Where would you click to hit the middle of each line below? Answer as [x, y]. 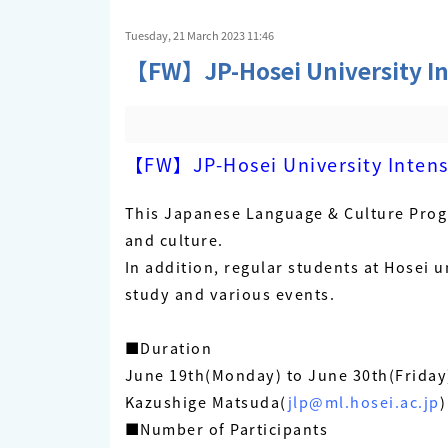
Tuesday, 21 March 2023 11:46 [199, 35]
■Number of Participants [226, 429]
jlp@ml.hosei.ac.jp [363, 402]
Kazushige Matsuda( [206, 402]
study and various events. [229, 294]
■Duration [168, 348]
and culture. [174, 240]
